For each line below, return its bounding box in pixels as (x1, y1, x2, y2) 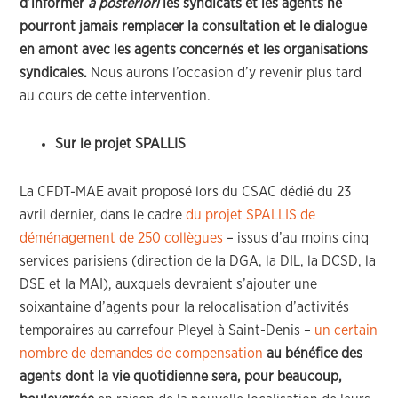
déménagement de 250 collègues (20, 231, 224, 245)
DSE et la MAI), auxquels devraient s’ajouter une (20, 277, 318, 291)
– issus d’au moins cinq (223, 231, 370, 245)
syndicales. (20, 66, 88, 80)
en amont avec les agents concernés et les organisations (20, 43, 369, 57)
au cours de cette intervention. (20, 89, 211, 103)
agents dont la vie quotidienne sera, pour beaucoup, (20, 370, 343, 384)
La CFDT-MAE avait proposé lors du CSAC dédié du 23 (20, 185, 352, 199)
